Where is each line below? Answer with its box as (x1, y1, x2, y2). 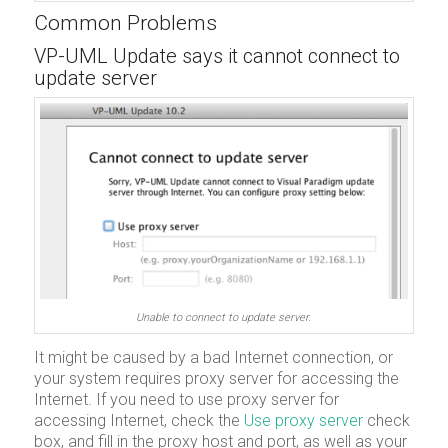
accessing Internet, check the (33, 411, 244, 431)
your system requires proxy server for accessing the (33, 369, 399, 389)
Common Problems (33, 11, 217, 36)
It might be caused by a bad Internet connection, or (33, 348, 393, 368)
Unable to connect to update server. (136, 310, 312, 324)
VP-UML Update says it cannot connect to (33, 44, 400, 69)
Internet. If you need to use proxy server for (33, 390, 339, 410)
